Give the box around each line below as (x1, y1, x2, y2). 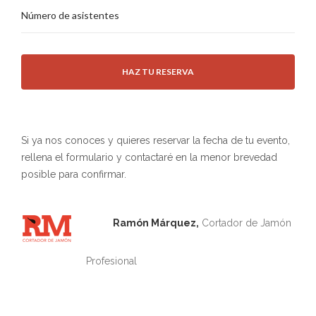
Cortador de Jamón (202, 217, 291, 229)
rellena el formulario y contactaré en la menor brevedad (21, 152, 277, 163)
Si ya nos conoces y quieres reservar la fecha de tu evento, (21, 135, 293, 146)
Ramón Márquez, (113, 217, 199, 229)
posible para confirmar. (21, 169, 126, 180)
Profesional (86, 255, 137, 267)
